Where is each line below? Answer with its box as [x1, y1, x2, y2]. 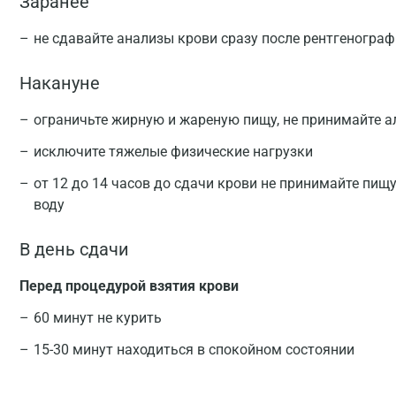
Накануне [19, 72, 100, 94]
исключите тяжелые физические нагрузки [34, 143, 313, 160]
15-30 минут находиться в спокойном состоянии [34, 341, 354, 358]
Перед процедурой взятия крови [19, 278, 239, 294]
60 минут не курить [34, 309, 162, 326]
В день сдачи [19, 239, 129, 260]
